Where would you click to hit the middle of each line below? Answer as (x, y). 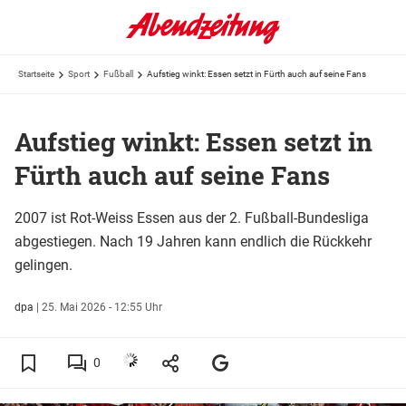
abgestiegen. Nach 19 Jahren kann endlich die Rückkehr (193, 241)
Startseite (36, 74)
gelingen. (43, 265)
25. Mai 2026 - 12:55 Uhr (102, 307)
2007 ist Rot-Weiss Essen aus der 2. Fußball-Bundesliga (192, 217)
